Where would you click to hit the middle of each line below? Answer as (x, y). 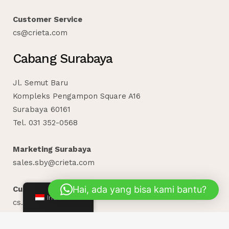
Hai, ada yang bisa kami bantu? (140, 189)
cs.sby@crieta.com (48, 202)
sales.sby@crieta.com (54, 162)
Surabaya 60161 (42, 109)
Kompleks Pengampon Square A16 (77, 96)
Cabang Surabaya (63, 58)
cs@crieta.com (40, 32)
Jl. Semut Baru (40, 83)
